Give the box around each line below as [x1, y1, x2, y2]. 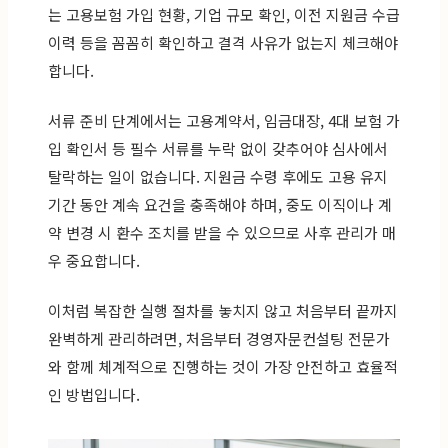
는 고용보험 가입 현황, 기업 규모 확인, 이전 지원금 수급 [48, 3, 400, 25]
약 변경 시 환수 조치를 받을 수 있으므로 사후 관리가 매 [48, 221, 396, 243]
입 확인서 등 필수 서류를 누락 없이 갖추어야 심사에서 [48, 137, 388, 159]
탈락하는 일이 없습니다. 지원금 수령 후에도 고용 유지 [48, 165, 388, 187]
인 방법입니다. [48, 383, 140, 405]
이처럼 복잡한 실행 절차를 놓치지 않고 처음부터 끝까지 [48, 299, 398, 321]
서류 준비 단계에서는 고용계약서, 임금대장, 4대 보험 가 [48, 109, 400, 131]
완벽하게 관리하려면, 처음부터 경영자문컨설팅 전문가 [48, 327, 390, 349]
